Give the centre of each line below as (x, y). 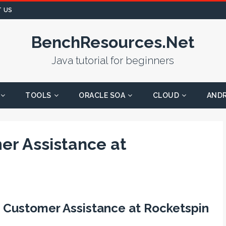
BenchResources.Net (113, 42)
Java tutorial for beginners (113, 61)
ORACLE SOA (102, 95)
